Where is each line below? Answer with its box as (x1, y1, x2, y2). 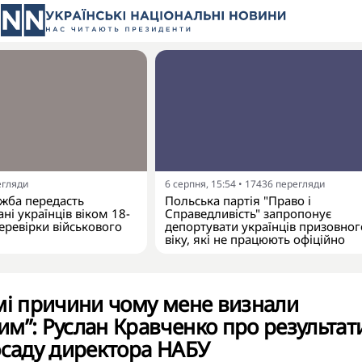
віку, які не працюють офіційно (165, 231, 345, 247)
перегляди (276, 177, 325, 191)
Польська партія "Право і (165, 192, 311, 208)
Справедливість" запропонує (165, 205, 331, 221)
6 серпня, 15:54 (165, 177, 236, 191)
